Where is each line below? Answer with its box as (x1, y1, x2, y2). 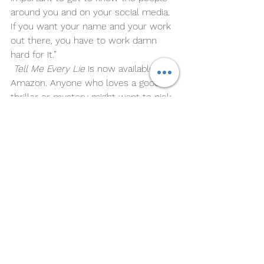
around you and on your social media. (11, 6, 173, 18)
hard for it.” (11, 48, 60, 60)
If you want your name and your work (11, 20, 174, 32)
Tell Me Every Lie (14, 62, 85, 74)
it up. (11, 105, 34, 117)
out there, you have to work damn (11, 34, 160, 46)
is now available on (85, 62, 171, 74)
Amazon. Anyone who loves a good (11, 77, 163, 88)
